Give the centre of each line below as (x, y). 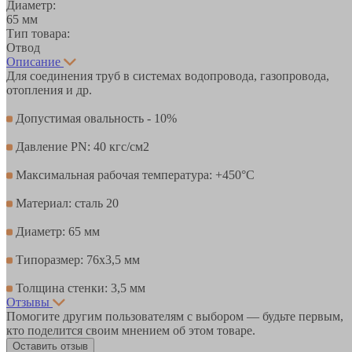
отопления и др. (49, 90)
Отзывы (28, 302)
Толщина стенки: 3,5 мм (79, 288)
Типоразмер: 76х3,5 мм (76, 259)
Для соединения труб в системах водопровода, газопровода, (168, 75)
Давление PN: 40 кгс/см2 (81, 146)
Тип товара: (38, 33)
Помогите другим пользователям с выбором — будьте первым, (175, 316)
